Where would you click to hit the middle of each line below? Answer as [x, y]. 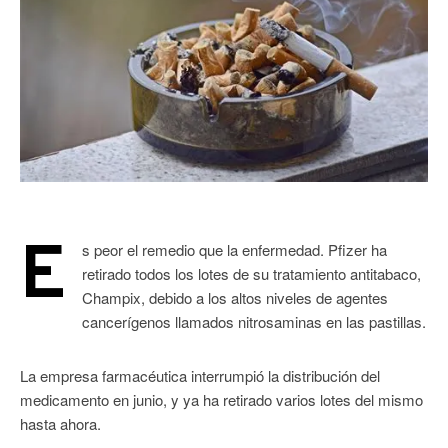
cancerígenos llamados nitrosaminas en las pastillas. [254, 322]
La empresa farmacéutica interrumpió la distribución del [200, 376]
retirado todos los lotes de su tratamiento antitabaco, [251, 274]
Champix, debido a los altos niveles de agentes [235, 298]
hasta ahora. [60, 424]
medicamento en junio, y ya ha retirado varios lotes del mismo [221, 400]
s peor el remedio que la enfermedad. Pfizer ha [234, 250]
